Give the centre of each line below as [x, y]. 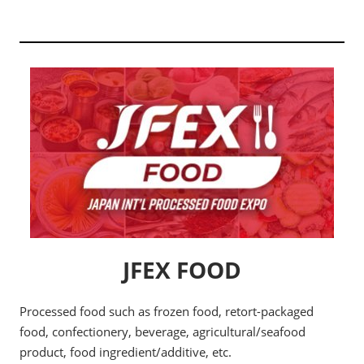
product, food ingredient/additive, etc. [126, 352]
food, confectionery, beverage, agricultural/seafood [162, 332]
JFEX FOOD [182, 270]
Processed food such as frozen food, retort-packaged [167, 312]
